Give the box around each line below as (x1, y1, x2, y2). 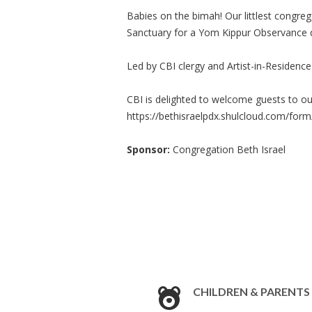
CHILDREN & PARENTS (193, 285, 310, 298)
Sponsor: (127, 143, 170, 156)
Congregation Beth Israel (170, 143, 286, 156)
